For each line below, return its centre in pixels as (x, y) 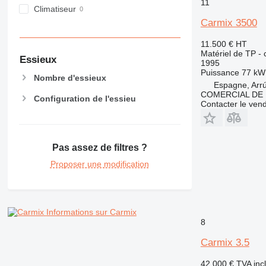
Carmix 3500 (229, 23)
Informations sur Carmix (91, 212)
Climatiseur (55, 9)
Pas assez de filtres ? (99, 147)
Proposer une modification (99, 164)
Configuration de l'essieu (85, 98)
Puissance (220, 72)
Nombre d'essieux (70, 78)
